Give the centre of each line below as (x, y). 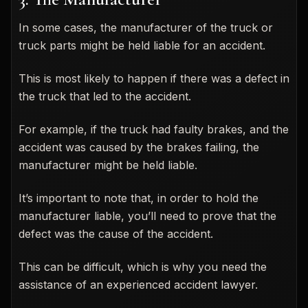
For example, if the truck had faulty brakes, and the (154, 129)
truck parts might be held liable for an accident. (142, 45)
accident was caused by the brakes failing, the (139, 147)
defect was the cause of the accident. (116, 233)
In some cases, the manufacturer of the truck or (146, 27)
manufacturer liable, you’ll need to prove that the (147, 216)
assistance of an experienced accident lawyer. (138, 284)
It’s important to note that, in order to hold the (139, 198)
